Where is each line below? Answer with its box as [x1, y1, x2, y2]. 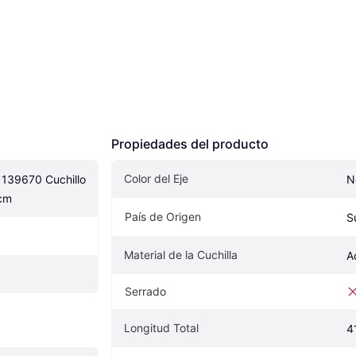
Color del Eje [124, 172, 188, 186]
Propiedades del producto [111, 136, 269, 153]
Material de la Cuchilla [124, 248, 238, 262]
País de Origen [125, 210, 201, 224]
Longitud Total [124, 321, 199, 335]
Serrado [125, 284, 166, 299]
